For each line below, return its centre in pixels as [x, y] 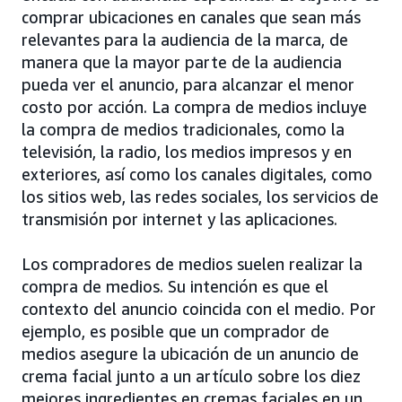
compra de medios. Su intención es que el [175, 286]
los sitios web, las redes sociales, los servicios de [200, 196]
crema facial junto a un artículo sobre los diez [191, 376]
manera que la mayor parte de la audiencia [182, 61]
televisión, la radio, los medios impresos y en [187, 151]
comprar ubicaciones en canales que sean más [191, 17]
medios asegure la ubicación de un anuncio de [190, 353]
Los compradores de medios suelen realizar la [192, 263]
